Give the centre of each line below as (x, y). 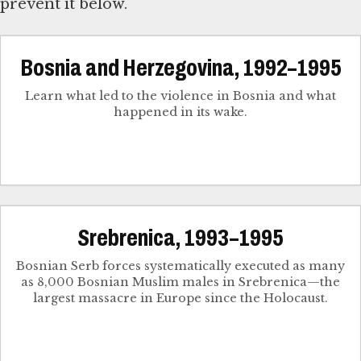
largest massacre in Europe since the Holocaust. (180, 298)
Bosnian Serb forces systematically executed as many (180, 266)
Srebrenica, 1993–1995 (180, 237)
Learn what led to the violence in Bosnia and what (180, 96)
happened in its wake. (180, 112)
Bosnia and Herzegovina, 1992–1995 (180, 68)
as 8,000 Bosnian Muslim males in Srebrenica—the (180, 282)
